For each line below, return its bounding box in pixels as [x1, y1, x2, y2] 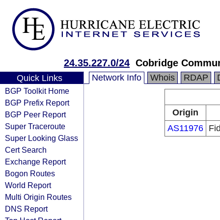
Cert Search [5, 145, 47, 154]
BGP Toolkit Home [5, 86, 69, 95]
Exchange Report [5, 157, 66, 166]
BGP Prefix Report [5, 98, 69, 107]
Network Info [92, 73, 141, 82]
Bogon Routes [5, 169, 55, 178]
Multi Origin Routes [5, 192, 72, 201]
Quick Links [16, 73, 62, 83]
